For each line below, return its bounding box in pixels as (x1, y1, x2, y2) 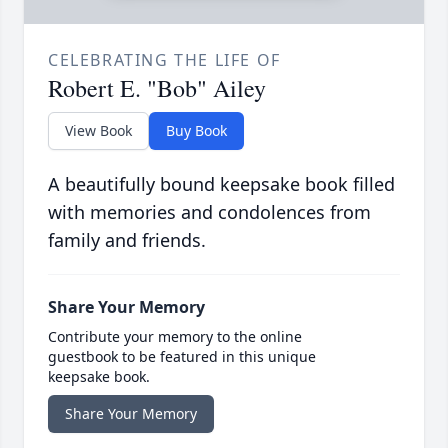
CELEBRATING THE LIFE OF (48, 48, 281, 71)
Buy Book (166, 120, 227, 140)
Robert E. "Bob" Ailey (48, 71, 266, 104)
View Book (65, 120, 132, 140)
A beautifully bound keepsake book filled (48, 171, 395, 196)
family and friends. (48, 227, 206, 252)
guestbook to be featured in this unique (48, 346, 316, 366)
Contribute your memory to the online (48, 326, 302, 346)
